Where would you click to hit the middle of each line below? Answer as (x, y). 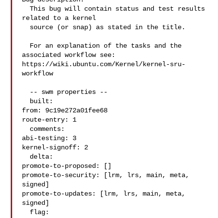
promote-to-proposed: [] (67, 166)
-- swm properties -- (26, 92)
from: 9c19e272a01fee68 (65, 110)
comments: (26, 129)
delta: (26, 157)
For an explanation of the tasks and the (26, 46)
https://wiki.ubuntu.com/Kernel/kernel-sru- (104, 64)
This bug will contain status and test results (26, 9)
